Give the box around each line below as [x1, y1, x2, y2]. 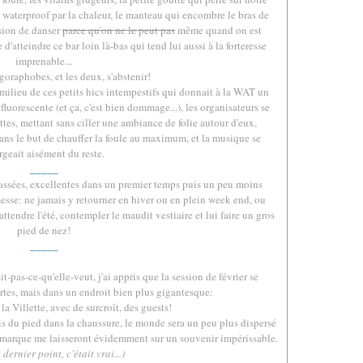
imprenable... [15, 53, 72, 68]
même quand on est [175, 23, 262, 37]
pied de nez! [17, 223, 70, 237]
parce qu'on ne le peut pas [62, 23, 175, 37]
